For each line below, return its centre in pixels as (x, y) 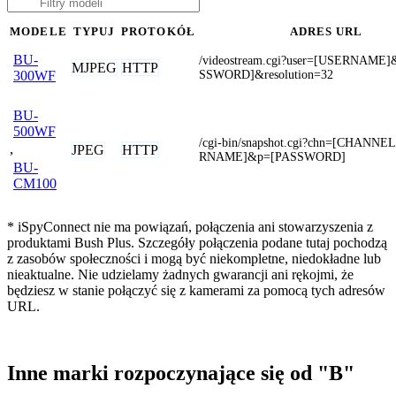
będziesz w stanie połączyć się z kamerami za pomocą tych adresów (196, 290)
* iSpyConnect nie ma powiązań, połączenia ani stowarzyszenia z (190, 226)
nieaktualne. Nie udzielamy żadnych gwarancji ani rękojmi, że (180, 274)
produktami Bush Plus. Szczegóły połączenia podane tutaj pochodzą (197, 242)
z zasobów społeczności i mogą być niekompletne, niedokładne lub (194, 258)
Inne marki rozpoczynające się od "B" (181, 373)
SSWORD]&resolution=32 (266, 74)
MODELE (38, 31)
